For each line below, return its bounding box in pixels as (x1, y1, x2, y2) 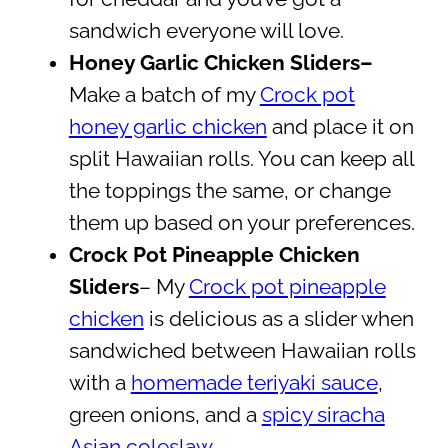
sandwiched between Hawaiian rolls (68, 339, 416, 364)
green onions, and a (68, 403, 262, 428)
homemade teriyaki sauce (130, 371, 378, 396)
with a (68, 371, 131, 396)
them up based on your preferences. (68, 211, 415, 236)
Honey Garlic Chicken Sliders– (68, 51, 373, 76)
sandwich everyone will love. (68, 19, 344, 44)
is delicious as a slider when (143, 307, 414, 332)
